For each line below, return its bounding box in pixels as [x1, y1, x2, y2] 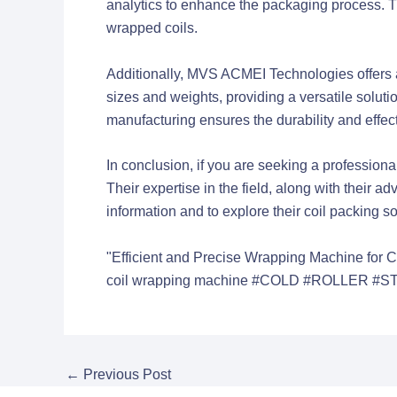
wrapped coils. [106, 20, 198, 36]
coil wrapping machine [106, 272, 248, 288]
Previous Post [80, 366, 171, 382]
